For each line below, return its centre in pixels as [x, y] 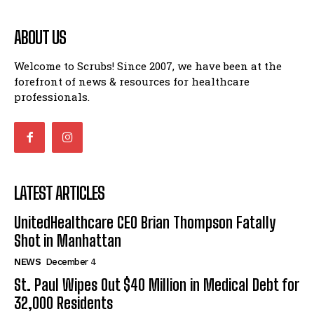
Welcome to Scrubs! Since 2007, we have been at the [148, 66]
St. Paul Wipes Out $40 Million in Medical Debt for [156, 285]
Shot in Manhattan [68, 240]
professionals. [52, 97]
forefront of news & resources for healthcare [132, 82]
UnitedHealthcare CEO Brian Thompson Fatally [145, 222]
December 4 [71, 261]
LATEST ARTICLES [59, 193]
